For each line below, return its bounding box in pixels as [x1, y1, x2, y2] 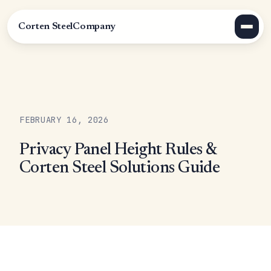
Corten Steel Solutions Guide [19, 160, 220, 177]
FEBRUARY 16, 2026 [19, 114, 109, 125]
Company [73, 22, 116, 31]
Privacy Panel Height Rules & [19, 142, 217, 158]
